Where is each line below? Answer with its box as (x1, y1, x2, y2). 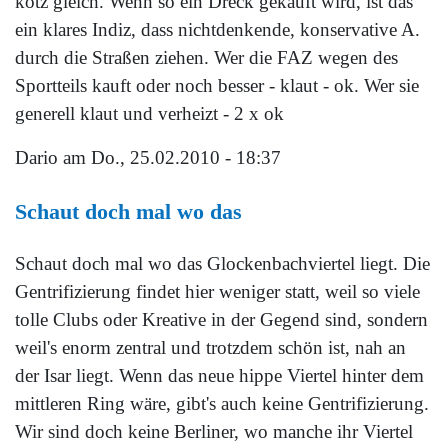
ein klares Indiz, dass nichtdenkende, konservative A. (15, 19, 420, 41)
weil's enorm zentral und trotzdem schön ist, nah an (15, 337, 406, 359)
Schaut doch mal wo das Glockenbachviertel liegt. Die (15, 253, 430, 275)
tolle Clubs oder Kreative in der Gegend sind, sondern (15, 309, 428, 331)
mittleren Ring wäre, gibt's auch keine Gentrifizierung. (15, 393, 429, 415)
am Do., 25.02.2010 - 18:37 (58, 147, 281, 169)
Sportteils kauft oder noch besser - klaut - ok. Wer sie (15, 75, 419, 97)
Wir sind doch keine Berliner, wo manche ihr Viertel (15, 421, 413, 443)
